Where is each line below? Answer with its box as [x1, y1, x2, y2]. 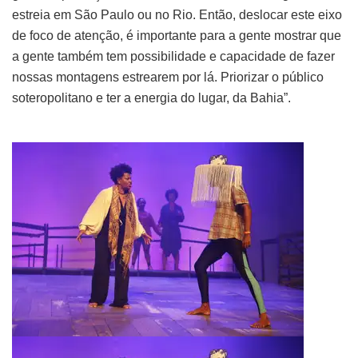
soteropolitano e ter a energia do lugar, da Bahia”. [12, 90, 294, 105]
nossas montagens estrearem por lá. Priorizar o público [12, 70, 324, 84]
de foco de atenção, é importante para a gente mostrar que [12, 28, 341, 42]
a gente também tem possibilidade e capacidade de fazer [12, 49, 335, 63]
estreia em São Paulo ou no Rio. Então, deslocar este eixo [12, 7, 342, 22]
